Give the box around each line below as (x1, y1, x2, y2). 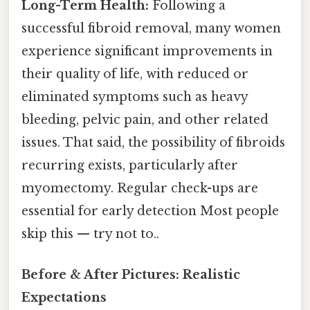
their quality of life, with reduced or (21, 66, 248, 82)
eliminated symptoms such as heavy (21, 89, 248, 105)
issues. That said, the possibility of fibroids (21, 135, 285, 151)
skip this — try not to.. (21, 226, 159, 242)
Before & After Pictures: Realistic (21, 267, 240, 283)
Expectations (21, 290, 107, 306)
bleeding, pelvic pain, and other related (21, 112, 268, 128)
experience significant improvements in (21, 44, 273, 60)
